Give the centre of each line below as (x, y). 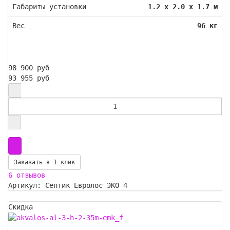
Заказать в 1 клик (44, 162)
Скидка (21, 207)
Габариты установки (49, 6)
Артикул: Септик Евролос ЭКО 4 (68, 185)
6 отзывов (27, 175)
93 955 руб (29, 78)
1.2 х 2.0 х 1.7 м (183, 6)
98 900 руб (29, 68)
